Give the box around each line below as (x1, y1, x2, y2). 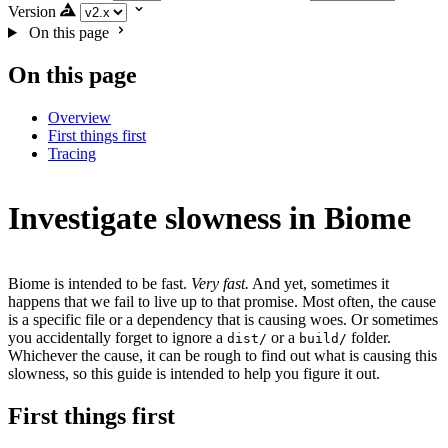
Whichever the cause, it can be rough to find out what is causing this (8, 346, 437, 364)
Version (8, 3, 56, 20)
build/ (299, 330, 347, 346)
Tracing (48, 144, 96, 162)
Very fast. (191, 274, 249, 292)
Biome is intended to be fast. (8, 274, 191, 292)
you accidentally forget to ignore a (8, 328, 227, 346)
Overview (48, 108, 111, 126)
